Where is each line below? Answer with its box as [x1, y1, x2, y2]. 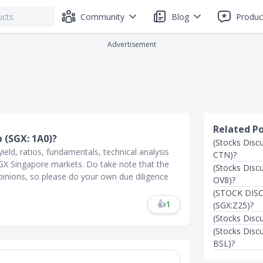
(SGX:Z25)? [213, 200, 254, 211]
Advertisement [107, 39, 156, 49]
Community [80, 11, 124, 22]
